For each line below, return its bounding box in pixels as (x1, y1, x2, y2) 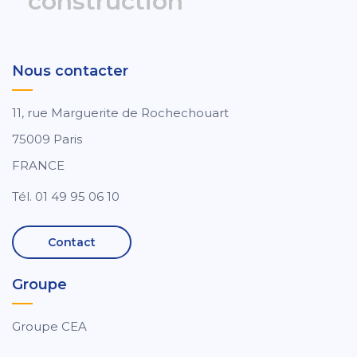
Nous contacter (12, 62, 128, 80)
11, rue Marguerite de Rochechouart (12, 105, 229, 121)
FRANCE (12, 158, 65, 174)
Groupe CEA (12, 319, 87, 335)
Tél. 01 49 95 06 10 (12, 189, 120, 205)
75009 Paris (12, 131, 82, 147)
